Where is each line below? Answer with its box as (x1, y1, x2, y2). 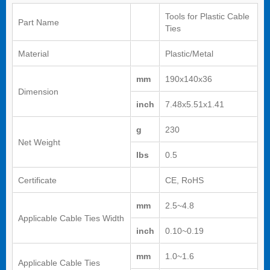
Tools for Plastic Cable (165, 11, 250, 22)
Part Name (18, 17, 59, 28)
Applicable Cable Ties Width (18, 213, 124, 224)
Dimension (18, 87, 58, 97)
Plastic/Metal (165, 49, 213, 59)
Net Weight (18, 137, 60, 148)
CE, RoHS (165, 175, 204, 186)
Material (18, 49, 49, 59)
